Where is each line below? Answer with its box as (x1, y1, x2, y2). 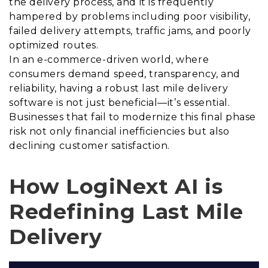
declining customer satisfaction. (9, 140, 170, 152)
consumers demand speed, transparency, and (9, 68, 240, 80)
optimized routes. (9, 39, 99, 51)
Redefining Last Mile (9, 199, 243, 225)
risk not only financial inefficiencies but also (9, 126, 230, 138)
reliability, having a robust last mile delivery (9, 83, 229, 95)
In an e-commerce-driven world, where (9, 54, 209, 66)
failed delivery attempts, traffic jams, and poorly (9, 25, 251, 37)
